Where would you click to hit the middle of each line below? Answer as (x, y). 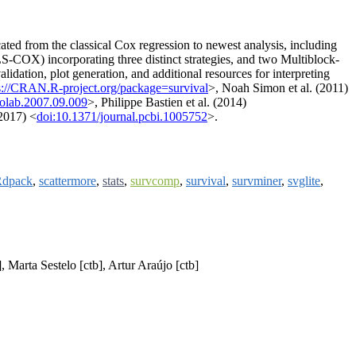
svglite (304, 181)
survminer (257, 181)
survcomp (155, 181)
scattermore (68, 181)
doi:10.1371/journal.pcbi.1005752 (122, 117)
